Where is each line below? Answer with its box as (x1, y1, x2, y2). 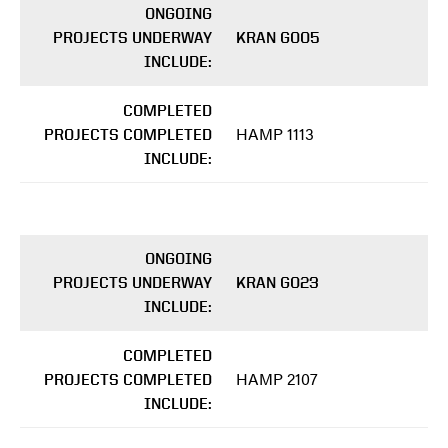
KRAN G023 (236, 273, 319, 293)
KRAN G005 (236, 28, 320, 48)
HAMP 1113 (236, 122, 314, 146)
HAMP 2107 (236, 367, 318, 391)
